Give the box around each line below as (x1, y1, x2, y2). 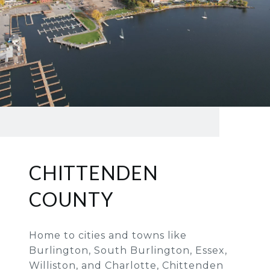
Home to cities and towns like (29, 230, 187, 242)
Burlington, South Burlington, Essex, (29, 245, 227, 257)
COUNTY (29, 187, 113, 212)
